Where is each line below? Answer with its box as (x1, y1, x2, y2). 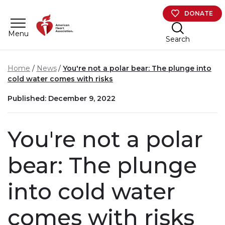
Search (165, 34, 190, 44)
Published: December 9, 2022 (8, 93, 116, 103)
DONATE (184, 9, 213, 17)
